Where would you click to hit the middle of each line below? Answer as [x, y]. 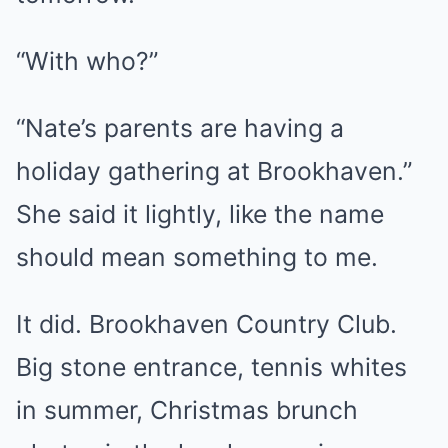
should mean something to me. [197, 257]
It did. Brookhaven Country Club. [206, 324]
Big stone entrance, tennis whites [211, 367]
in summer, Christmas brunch [187, 410]
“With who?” [87, 61]
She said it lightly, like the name [200, 214]
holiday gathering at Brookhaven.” [214, 171]
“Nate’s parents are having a [180, 128]
